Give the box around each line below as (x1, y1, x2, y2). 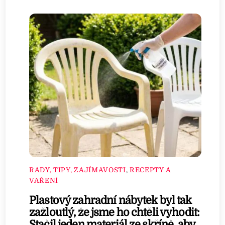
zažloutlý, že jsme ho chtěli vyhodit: (29, 206, 200, 218)
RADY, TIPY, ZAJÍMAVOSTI (29, 166, 126, 174)
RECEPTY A (129, 166, 172, 174)
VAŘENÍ (29, 176, 59, 184)
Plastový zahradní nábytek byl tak (29, 194, 192, 206)
